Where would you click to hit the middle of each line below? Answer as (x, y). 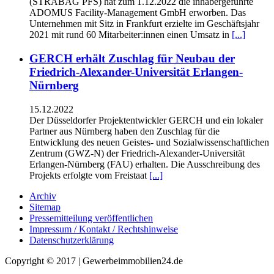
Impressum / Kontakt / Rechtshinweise (104, 229)
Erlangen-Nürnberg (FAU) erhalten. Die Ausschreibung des (145, 164)
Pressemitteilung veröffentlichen (91, 218)
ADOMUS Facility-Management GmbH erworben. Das (138, 13)
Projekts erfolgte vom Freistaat (89, 175)
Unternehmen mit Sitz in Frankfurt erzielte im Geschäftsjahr (144, 24)
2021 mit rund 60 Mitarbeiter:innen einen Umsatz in (131, 35)
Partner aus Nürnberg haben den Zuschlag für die (124, 131)
